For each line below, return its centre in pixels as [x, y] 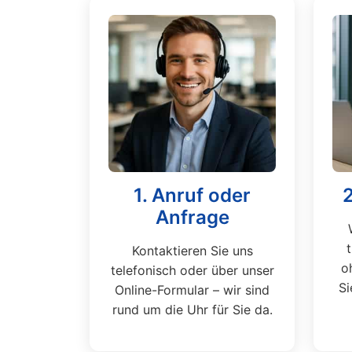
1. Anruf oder [192, 195]
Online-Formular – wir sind [192, 290]
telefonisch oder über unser [192, 270]
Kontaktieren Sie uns [192, 251]
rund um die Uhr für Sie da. [192, 310]
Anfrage [192, 217]
